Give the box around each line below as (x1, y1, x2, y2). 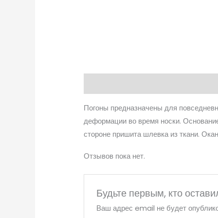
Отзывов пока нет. (84, 151, 145, 162)
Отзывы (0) (128, 78, 173, 89)
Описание (84, 78, 119, 89)
